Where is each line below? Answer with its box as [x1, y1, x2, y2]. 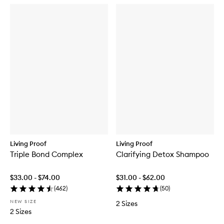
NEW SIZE [10, 198, 36, 204]
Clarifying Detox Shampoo [116, 149, 209, 159]
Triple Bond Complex [10, 149, 83, 159]
